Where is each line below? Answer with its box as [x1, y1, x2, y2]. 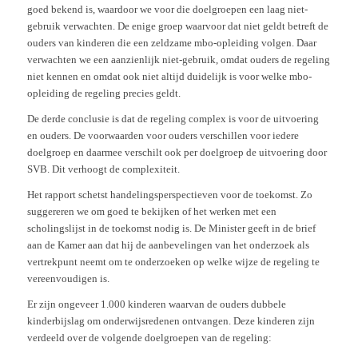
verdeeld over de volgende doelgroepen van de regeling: [26, 332, 272, 344]
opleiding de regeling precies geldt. [26, 87, 181, 100]
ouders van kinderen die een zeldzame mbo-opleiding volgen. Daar [26, 37, 316, 50]
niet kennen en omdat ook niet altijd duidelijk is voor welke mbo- [26, 70, 312, 83]
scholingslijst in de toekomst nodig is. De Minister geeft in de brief [26, 222, 316, 235]
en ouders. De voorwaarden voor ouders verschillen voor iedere [26, 129, 299, 142]
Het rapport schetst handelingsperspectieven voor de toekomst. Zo [26, 189, 312, 201]
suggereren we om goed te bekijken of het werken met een [26, 205, 276, 218]
